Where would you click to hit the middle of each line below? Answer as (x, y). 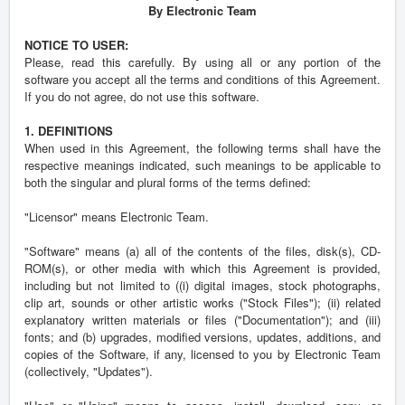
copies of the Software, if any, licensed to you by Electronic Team (202, 354)
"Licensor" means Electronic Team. (117, 217)
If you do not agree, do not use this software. (142, 97)
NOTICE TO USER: (76, 45)
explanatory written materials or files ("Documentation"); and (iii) (202, 320)
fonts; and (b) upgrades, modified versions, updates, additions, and (202, 337)
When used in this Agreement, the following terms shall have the (202, 148)
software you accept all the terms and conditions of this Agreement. (202, 80)
